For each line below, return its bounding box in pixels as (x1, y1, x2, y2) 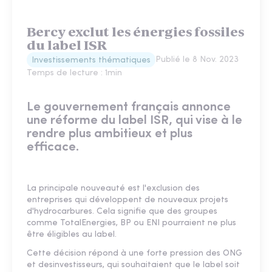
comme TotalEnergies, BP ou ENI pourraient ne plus (27, 219, 236, 228)
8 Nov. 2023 (192, 55, 239, 65)
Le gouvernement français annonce (27, 101, 231, 114)
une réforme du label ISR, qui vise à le (27, 114, 242, 127)
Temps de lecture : (27, 69, 105, 78)
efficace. (27, 141, 79, 154)
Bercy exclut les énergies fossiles (27, 24, 244, 40)
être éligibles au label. (27, 230, 117, 240)
